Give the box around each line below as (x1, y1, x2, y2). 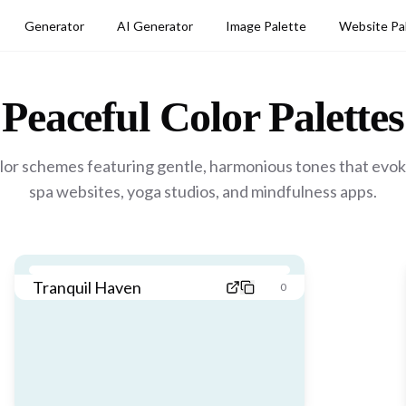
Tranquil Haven (33, 277, 141, 297)
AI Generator (117, 18, 193, 34)
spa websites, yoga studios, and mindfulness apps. (29, 181, 377, 201)
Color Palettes (149, 92, 404, 140)
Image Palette (226, 18, 306, 34)
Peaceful (2, 92, 150, 140)
